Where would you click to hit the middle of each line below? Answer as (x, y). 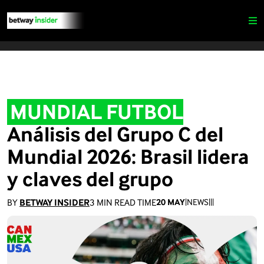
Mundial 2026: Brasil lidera (128, 156)
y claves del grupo (90, 179)
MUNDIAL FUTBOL (97, 111)
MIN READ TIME (126, 202)
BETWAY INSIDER (55, 202)
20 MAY (171, 202)
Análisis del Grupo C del (115, 134)
